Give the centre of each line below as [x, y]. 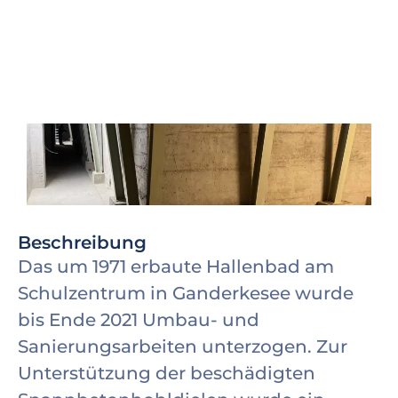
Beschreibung [82, 243]
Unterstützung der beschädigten [167, 373]
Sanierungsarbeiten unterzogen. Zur [183, 346]
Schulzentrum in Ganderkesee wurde [186, 293]
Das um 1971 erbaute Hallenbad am [176, 267]
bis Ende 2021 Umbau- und [139, 320]
